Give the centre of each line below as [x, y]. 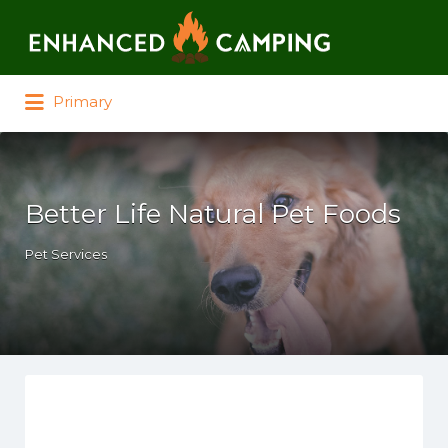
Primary [82, 102]
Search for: [75, 23]
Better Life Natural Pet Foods [213, 214]
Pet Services [66, 254]
